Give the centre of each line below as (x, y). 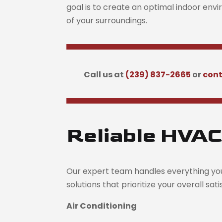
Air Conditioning (102, 206)
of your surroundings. (107, 20)
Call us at (104, 74)
